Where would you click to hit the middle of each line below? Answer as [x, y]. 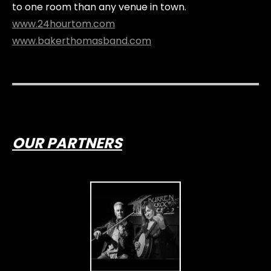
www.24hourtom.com [64, 24]
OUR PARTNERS [67, 143]
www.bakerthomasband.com [82, 41]
